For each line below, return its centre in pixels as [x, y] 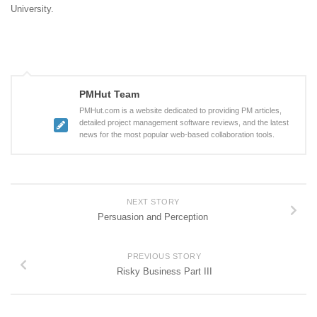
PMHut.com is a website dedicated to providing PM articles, [180, 111]
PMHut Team [109, 94]
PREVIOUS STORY [164, 257]
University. [32, 8]
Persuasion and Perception [153, 217]
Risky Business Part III [164, 272]
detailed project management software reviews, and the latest [184, 123]
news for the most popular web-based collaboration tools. [177, 135]
